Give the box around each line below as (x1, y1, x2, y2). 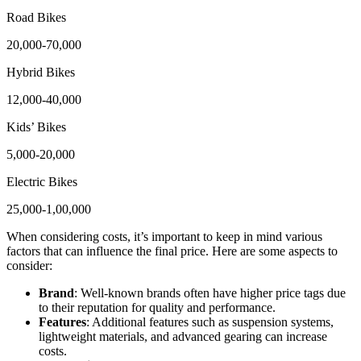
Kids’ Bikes (6, 119, 66, 134)
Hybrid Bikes (6, 64, 75, 79)
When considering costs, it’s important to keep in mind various (6, 229, 322, 243)
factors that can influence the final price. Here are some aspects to (6, 243, 338, 258)
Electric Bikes (6, 174, 77, 189)
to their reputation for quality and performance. (39, 300, 276, 314)
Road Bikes (6, 10, 66, 24)
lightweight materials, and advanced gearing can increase (39, 329, 327, 343)
